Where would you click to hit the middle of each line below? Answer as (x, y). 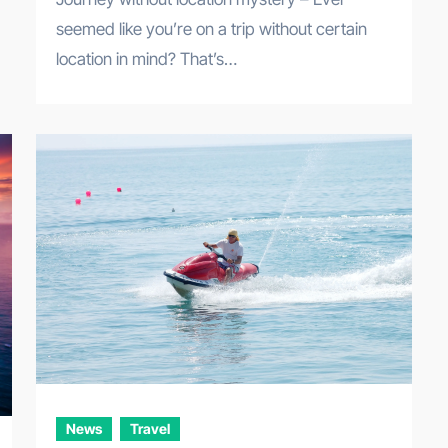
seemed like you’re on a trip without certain (211, 29)
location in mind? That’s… (146, 59)
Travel (150, 429)
